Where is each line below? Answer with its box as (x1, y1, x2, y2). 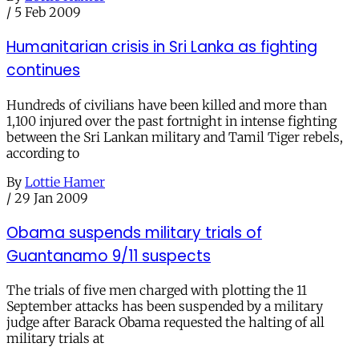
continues (6, 59, 80, 82)
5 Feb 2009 (14, 4, 81, 21)
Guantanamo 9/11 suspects (6, 244, 211, 267)
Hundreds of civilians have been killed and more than (6, 96, 327, 113)
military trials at (6, 330, 104, 347)
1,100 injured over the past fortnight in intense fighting (6, 112, 337, 129)
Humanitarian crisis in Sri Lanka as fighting (6, 36, 317, 58)
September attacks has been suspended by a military (6, 298, 323, 315)
